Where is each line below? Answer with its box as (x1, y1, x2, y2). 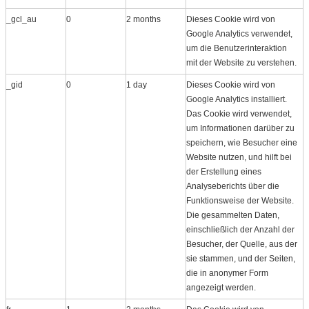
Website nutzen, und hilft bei (186, 152, 292, 162)
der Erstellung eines (186, 166, 261, 177)
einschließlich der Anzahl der (186, 224, 295, 235)
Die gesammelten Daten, (186, 210, 279, 220)
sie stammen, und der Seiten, (186, 253, 295, 263)
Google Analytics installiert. (186, 94, 287, 104)
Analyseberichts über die (186, 181, 279, 191)
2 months (126, 14, 161, 24)
